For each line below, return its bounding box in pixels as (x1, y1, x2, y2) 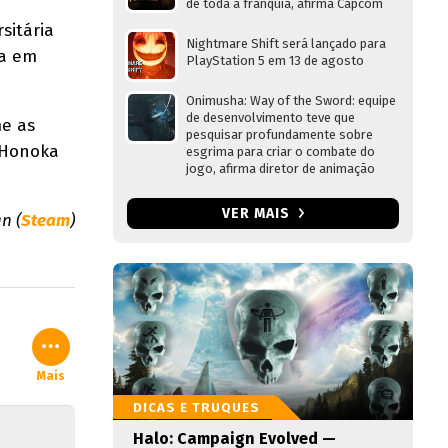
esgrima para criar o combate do (186, 144, 375, 159)
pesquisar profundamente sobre (186, 127, 373, 142)
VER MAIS (221, 205, 294, 222)
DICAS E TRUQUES (133, 400, 260, 415)
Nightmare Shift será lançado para (186, 36, 386, 51)
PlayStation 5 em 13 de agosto (186, 53, 364, 68)
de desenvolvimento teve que (186, 110, 355, 125)
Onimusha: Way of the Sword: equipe (186, 93, 396, 108)
